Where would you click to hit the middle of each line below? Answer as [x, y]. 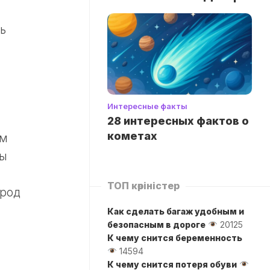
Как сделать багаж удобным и [176, 211]
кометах [132, 136]
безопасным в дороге [156, 224]
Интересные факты [147, 106]
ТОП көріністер [143, 185]
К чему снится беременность [175, 237]
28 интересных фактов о [178, 121]
